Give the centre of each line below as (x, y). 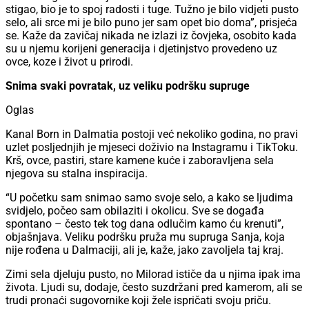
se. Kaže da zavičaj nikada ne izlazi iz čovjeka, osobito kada (151, 36)
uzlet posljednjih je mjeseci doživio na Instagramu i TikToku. (152, 148)
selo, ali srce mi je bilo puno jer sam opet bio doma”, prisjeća (151, 23)
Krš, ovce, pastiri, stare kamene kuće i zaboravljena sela (140, 161)
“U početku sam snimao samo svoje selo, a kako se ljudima (149, 198)
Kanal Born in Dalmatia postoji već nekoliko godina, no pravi (152, 134)
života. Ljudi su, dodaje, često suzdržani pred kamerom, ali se (154, 288)
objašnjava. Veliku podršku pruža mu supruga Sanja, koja (145, 237)
